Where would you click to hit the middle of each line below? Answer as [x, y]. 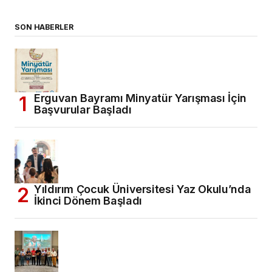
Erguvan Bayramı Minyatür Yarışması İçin [140, 98]
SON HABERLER [44, 27]
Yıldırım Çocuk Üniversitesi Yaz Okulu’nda [143, 189]
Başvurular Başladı [83, 110]
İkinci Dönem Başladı [88, 201]
